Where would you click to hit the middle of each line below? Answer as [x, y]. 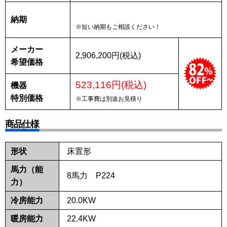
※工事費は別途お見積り [109, 99]
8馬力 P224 [91, 175]
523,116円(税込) [111, 85]
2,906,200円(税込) [108, 55]
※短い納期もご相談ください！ [118, 27]
